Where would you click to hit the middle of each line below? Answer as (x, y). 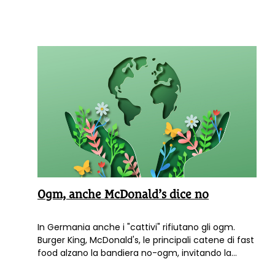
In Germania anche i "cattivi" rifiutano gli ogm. (136, 227)
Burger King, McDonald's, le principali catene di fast (146, 240)
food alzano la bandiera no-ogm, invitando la (134, 253)
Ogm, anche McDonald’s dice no (123, 194)
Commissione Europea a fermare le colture (130, 266)
